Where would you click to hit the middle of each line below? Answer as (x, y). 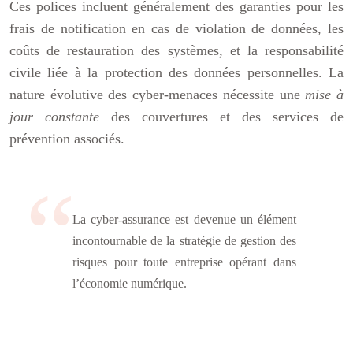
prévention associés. (67, 139)
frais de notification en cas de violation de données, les (176, 28)
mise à (325, 95)
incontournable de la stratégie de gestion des (184, 241)
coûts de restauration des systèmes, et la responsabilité (176, 50)
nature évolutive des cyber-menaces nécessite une (158, 95)
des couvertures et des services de (227, 117)
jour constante (60, 117)
